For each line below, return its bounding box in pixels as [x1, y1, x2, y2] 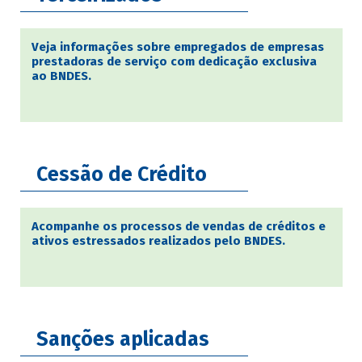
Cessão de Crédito [36, 162, 207, 187]
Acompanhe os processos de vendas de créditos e [31, 219, 326, 234]
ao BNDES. [31, 69, 91, 84]
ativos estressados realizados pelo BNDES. [31, 234, 285, 249]
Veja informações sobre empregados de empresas [31, 40, 324, 55]
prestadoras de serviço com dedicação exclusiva [31, 54, 317, 69]
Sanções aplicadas [36, 327, 209, 352]
